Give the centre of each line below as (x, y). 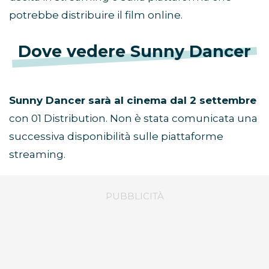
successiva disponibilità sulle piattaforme (116, 137)
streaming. (37, 155)
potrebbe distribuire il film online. (96, 15)
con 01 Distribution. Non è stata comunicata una (133, 119)
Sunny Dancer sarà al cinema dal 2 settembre (133, 101)
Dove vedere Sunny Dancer (134, 52)
